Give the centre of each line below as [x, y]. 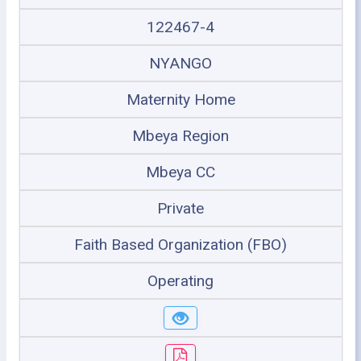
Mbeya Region [180, 135]
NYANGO [180, 63]
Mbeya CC [180, 172]
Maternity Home [180, 99]
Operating [180, 280]
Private [180, 208]
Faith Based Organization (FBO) [180, 244]
